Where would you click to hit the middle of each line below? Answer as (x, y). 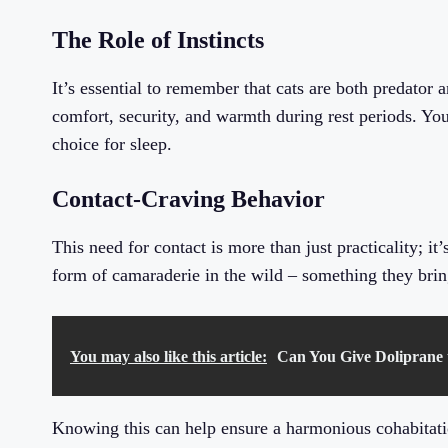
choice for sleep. (112, 144)
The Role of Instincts (158, 40)
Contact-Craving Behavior (188, 199)
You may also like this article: (168, 357)
